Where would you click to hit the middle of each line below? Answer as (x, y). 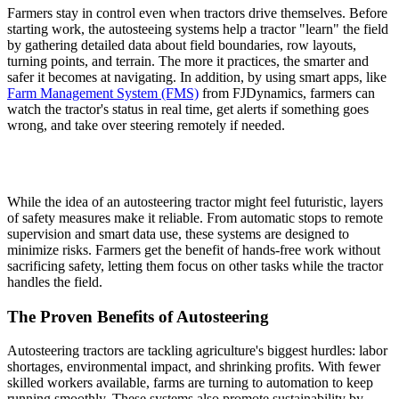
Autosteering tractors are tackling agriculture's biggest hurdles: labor (197, 351)
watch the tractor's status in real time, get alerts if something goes (188, 109)
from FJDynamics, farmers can (287, 93)
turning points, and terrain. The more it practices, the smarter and (188, 61)
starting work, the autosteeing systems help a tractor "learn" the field (198, 28)
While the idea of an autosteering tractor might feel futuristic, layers (195, 201)
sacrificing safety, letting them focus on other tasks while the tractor (195, 265)
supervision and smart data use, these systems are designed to (178, 233)
